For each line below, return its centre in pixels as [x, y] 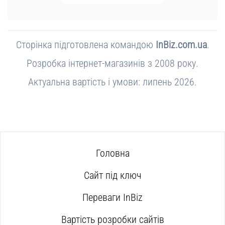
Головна [113, 153]
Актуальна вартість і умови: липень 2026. [113, 82]
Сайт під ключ [113, 176]
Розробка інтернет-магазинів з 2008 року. [113, 64]
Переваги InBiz [113, 198]
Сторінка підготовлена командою [86, 45]
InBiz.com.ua [181, 45]
